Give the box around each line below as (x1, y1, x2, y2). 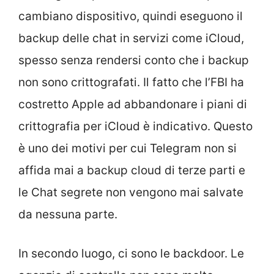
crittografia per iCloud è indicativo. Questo (18, 119, 253, 133)
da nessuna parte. (18, 207, 117, 221)
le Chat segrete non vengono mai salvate (18, 185, 243, 199)
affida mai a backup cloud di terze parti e (18, 163, 245, 177)
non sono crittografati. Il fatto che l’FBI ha (18, 75, 244, 89)
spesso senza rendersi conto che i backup (18, 53, 249, 67)
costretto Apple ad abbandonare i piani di (18, 97, 247, 111)
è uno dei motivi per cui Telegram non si (18, 141, 237, 155)
